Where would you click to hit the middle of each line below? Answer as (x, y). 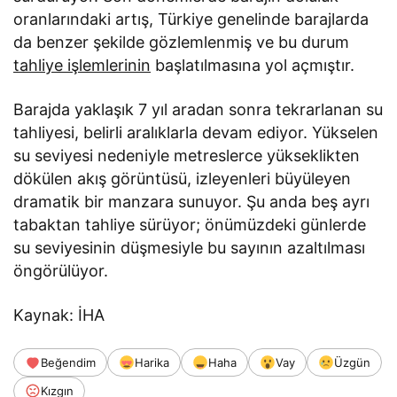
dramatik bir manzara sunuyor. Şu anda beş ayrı (192, 202)
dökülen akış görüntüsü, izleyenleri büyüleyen (183, 179)
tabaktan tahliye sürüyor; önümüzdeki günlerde (190, 225)
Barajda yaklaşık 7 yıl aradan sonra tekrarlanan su (198, 110)
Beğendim (68, 363)
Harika (152, 363)
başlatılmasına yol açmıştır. (253, 66)
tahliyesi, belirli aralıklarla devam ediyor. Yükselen (196, 133)
